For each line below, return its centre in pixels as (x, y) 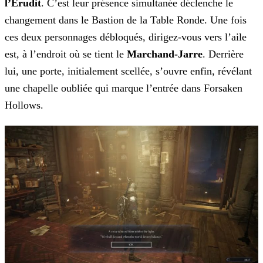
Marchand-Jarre (165, 54)
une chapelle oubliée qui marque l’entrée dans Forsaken (124, 88)
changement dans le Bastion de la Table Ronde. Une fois (126, 20)
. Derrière (223, 54)
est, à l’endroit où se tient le (66, 54)
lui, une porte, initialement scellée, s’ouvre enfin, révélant (128, 71)
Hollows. (24, 105)
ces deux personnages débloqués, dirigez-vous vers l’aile (126, 37)
